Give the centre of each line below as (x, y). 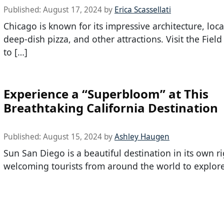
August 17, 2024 (72, 10)
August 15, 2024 (72, 136)
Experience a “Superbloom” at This (106, 93)
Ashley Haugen (142, 136)
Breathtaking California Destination (111, 107)
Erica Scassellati (143, 10)
